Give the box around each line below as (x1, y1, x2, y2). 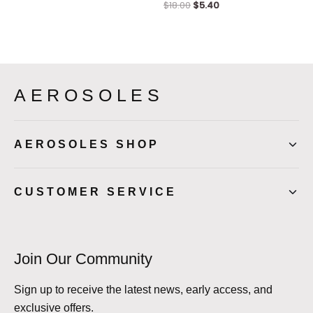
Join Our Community (14, 250, 152, 268)
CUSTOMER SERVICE (14, 186, 177, 198)
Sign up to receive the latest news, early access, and (14, 284, 272, 296)
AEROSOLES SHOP (14, 138, 159, 151)
